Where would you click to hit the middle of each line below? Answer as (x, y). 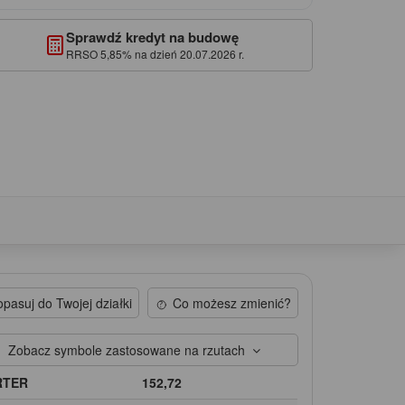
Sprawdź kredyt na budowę (152, 37)
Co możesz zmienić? (231, 302)
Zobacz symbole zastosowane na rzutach (131, 349)
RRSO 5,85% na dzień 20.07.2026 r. (155, 53)
